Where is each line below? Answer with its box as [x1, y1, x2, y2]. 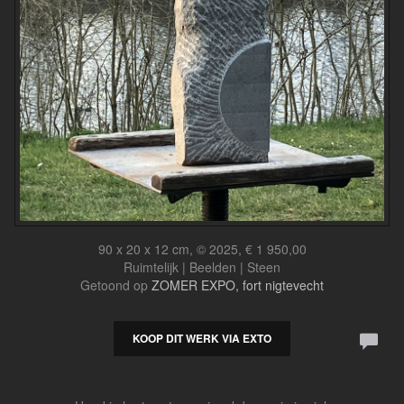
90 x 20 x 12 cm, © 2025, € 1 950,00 [97, 240, 307, 258]
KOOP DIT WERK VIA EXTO [133, 330, 271, 346]
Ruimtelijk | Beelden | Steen [124, 258, 280, 276]
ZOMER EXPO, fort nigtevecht [151, 276, 324, 294]
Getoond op [80, 276, 151, 294]
